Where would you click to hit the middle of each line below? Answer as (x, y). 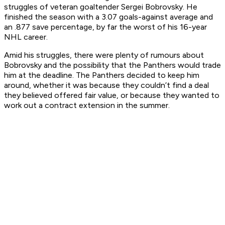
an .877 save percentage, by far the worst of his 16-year (105, 27)
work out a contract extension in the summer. (87, 105)
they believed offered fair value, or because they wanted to (112, 95)
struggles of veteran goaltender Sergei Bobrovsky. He (101, 7)
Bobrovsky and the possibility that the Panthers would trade (113, 65)
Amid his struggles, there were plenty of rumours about (104, 55)
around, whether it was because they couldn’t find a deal (106, 85)
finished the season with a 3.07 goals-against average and (108, 17)
